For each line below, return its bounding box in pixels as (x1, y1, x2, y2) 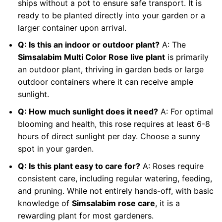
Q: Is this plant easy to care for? (17, 161, 140, 171)
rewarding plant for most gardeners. (17, 210, 154, 221)
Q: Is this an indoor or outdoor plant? (17, 40, 160, 50)
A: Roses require (140, 161, 204, 171)
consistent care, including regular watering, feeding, (17, 173, 212, 183)
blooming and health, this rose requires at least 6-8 (17, 119, 210, 129)
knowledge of (17, 198, 72, 208)
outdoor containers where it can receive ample (17, 77, 193, 87)
